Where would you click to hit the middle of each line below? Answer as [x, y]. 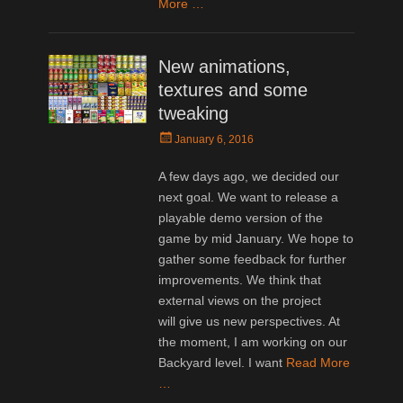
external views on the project [240, 300]
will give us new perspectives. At [250, 321]
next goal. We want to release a [249, 197]
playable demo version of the [241, 217]
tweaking [194, 113]
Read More [318, 362]
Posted [175, 137]
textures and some [233, 90]
